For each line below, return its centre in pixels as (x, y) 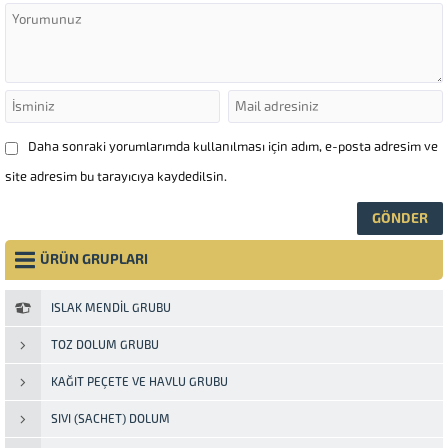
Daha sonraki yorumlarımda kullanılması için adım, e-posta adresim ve (233, 146)
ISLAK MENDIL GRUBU (111, 307)
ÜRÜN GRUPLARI (94, 259)
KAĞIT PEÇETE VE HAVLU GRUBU (139, 381)
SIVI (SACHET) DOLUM (110, 418)
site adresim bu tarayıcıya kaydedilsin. (116, 176)
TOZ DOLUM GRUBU (105, 344)
